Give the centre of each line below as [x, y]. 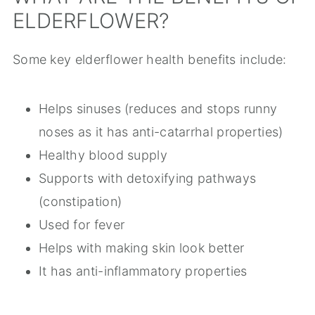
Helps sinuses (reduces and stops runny [158, 109]
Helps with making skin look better [141, 248]
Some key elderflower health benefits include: [149, 60]
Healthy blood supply [103, 155]
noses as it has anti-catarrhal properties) [161, 132]
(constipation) [80, 202]
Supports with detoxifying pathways [147, 179]
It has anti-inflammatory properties [143, 271]
